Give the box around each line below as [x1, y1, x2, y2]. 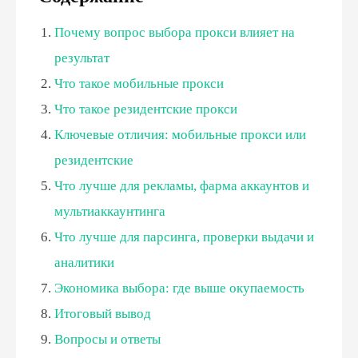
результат [54, 50, 109, 66]
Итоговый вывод [54, 306, 151, 321]
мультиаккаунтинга [54, 204, 165, 219]
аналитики [54, 255, 114, 270]
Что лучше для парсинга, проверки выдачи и [54, 229, 314, 245]
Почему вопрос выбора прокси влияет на [54, 25, 295, 40]
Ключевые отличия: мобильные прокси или [54, 127, 306, 142]
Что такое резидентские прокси [54, 101, 237, 117]
